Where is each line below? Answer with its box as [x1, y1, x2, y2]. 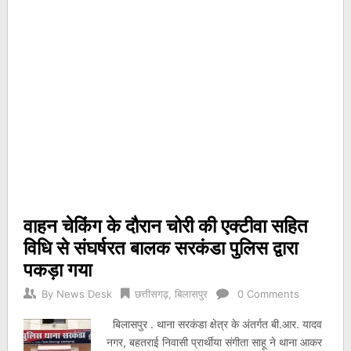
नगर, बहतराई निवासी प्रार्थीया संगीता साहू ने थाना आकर [107, 335, 323, 349]
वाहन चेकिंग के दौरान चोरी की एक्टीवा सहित [23, 210, 308, 241]
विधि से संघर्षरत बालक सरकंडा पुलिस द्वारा [23, 232, 298, 262]
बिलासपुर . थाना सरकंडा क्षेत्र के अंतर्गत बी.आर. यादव [107, 317, 323, 331]
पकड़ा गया [23, 254, 96, 284]
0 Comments [237, 288, 299, 300]
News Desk [56, 288, 112, 300]
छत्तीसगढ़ [134, 288, 168, 300]
